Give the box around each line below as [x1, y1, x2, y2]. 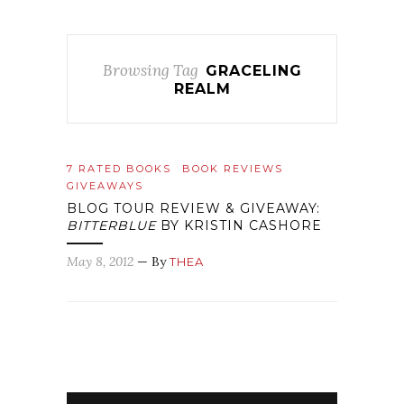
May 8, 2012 [67, 253, 133, 270]
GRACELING [205, 62, 302, 79]
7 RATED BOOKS [67, 162, 171, 175]
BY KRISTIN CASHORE [156, 217, 322, 234]
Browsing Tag [102, 60, 198, 80]
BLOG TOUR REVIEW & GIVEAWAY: [67, 200, 320, 216]
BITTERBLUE [67, 217, 156, 234]
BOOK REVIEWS [182, 162, 283, 175]
